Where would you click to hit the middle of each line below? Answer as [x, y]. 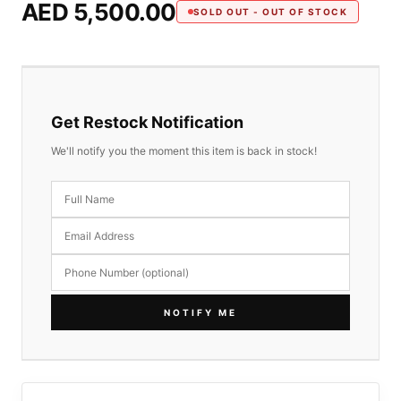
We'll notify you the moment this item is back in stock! [184, 150]
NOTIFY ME [200, 312]
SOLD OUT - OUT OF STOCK [270, 12]
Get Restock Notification [147, 122]
